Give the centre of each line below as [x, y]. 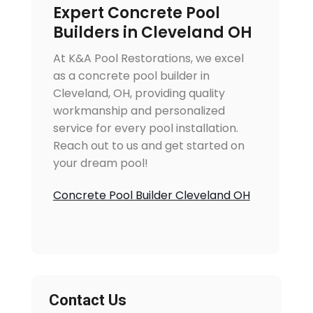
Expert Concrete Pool [136, 13]
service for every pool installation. [145, 129]
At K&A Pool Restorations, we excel [148, 59]
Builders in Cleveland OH [152, 33]
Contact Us [87, 300]
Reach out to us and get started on [148, 146]
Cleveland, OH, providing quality [139, 94]
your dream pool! [100, 163]
